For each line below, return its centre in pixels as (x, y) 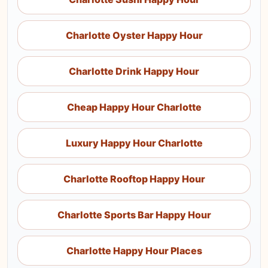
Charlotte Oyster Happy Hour (134, 35)
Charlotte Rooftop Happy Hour (134, 179)
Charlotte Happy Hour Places (134, 251)
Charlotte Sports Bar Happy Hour (134, 215)
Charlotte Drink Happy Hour (134, 71)
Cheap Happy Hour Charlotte (134, 107)
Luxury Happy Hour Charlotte (134, 143)
